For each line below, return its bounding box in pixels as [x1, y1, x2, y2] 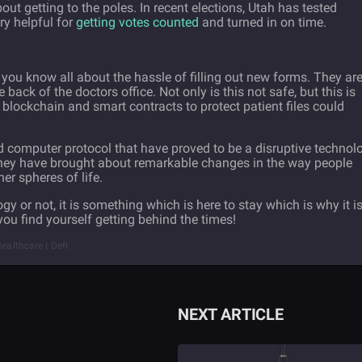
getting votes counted [76, 15, 199, 30]
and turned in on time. [199, 15, 326, 30]
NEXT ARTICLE [177, 305, 284, 324]
